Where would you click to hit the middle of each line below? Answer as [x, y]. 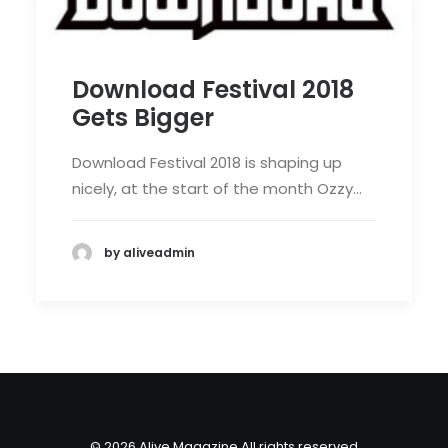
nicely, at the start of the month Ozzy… [217, 188]
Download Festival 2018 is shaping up [207, 162]
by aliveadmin [149, 253]
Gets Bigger [143, 117]
